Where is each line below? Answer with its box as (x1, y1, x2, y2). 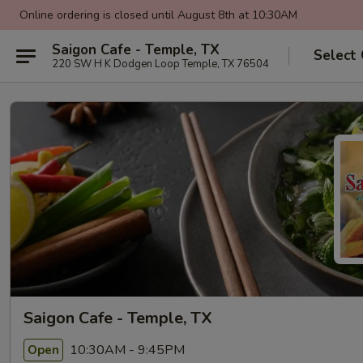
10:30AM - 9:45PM (66, 340, 185, 359)
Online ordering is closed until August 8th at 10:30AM (19, 7, 297, 23)
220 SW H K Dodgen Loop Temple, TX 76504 (52, 56, 269, 71)
